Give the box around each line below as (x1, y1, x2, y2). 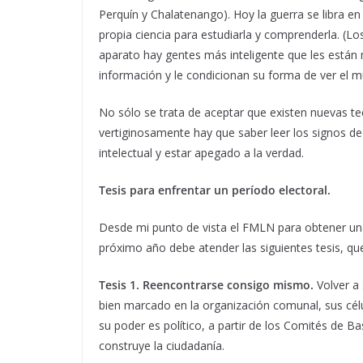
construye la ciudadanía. (99, 338, 224, 354)
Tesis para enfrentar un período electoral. (99, 182, 331, 199)
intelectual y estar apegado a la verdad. (99, 145, 304, 161)
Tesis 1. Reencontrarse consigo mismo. (99, 277, 314, 293)
